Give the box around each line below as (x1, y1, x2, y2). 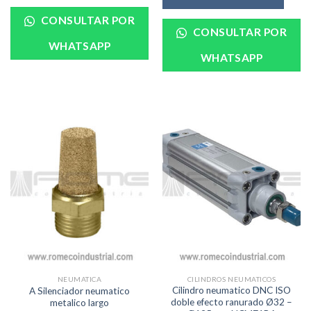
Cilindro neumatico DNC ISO (172, 285, 291, 296)
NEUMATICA (57, 274, 102, 283)
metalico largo (50, 296, 109, 308)
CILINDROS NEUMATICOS (187, 274, 276, 283)
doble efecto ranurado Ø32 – (171, 296, 292, 308)
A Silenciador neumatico (29, 285, 130, 296)
